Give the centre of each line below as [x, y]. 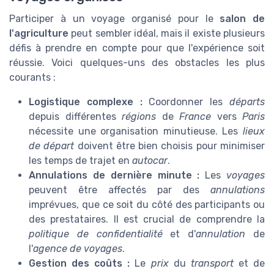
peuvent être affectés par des [120, 190]
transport [212, 263]
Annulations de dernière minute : [114, 175]
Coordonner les [186, 102]
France [195, 116]
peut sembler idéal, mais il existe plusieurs [167, 33]
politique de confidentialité [96, 234]
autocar [150, 160]
